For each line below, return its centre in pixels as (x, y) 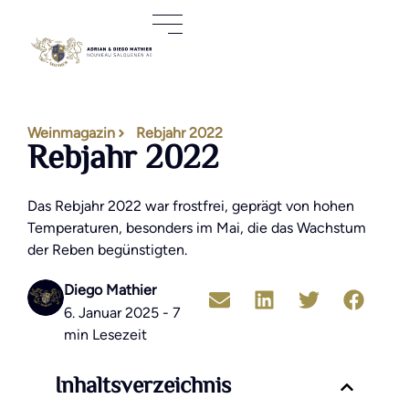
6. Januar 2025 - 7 (122, 313)
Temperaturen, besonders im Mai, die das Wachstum (197, 228)
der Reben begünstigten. (107, 250)
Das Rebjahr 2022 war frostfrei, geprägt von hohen (191, 206)
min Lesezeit (105, 335)
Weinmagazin (71, 133)
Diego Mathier (110, 290)
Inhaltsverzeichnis (143, 387)
